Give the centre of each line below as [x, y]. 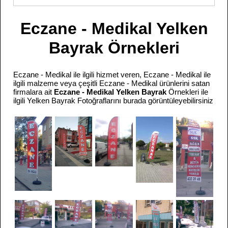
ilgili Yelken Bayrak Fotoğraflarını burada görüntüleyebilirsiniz [113, 101]
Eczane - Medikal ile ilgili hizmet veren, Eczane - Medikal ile [112, 75]
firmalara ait [34, 92]
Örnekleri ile [188, 92]
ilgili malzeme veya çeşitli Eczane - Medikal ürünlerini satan [111, 83]
